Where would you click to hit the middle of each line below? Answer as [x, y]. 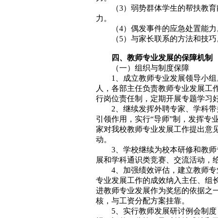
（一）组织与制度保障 [150, 68]
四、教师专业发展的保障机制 [162, 58]
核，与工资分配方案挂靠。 [142, 201]
